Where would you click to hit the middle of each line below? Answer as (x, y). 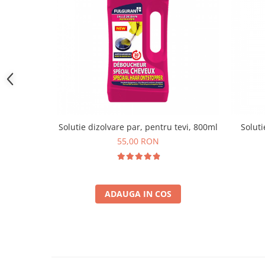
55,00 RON (138, 141)
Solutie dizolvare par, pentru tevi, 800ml (138, 127)
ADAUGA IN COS (138, 193)
